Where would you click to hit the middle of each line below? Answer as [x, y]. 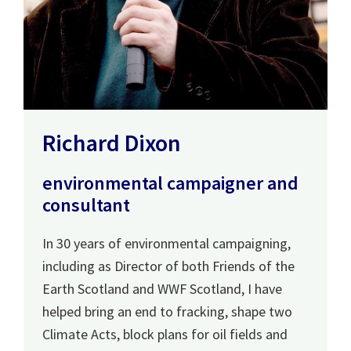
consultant [86, 205]
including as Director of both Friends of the [168, 266]
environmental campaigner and [170, 183]
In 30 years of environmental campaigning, [166, 243]
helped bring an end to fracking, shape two [167, 311]
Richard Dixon [112, 143]
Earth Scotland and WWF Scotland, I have [162, 289]
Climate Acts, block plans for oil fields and [165, 334]
